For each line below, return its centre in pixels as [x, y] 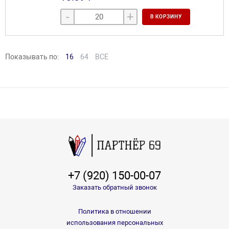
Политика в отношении [114, 211]
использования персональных [114, 222]
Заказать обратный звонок [114, 187]
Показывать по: [32, 57]
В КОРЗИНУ [166, 17]
